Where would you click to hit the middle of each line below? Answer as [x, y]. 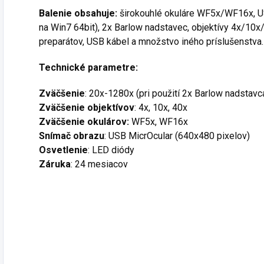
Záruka [55, 164]
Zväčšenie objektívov [87, 108]
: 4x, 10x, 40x [161, 108]
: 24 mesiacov [100, 164]
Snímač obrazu [72, 136]
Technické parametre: [88, 67]
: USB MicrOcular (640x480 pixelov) [177, 136]
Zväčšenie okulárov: [84, 122]
